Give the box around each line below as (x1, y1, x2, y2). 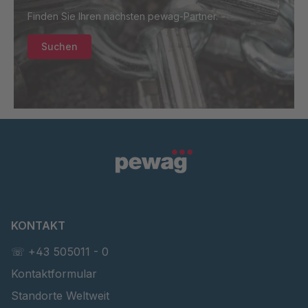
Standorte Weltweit (11, 289, 109, 302)
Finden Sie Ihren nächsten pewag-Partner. (27, 10, 218, 23)
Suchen (41, 41, 78, 53)
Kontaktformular (11, 267, 97, 280)
